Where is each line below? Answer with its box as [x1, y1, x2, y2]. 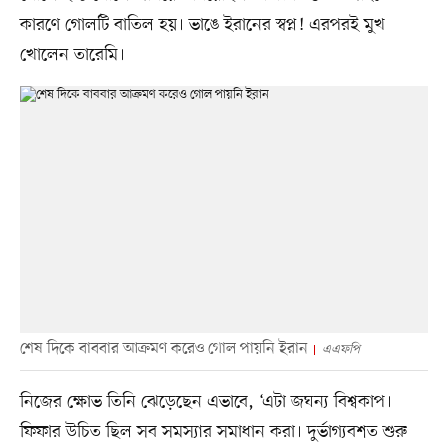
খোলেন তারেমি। [19, 42, 125, 67]
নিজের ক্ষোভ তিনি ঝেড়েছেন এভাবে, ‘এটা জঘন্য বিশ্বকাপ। [19, 389, 392, 414]
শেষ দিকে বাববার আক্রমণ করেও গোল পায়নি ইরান [19, 337, 308, 360]
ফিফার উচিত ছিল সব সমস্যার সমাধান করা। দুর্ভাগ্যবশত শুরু [19, 419, 407, 444]
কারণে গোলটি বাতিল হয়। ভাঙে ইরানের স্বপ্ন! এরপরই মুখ [19, 12, 385, 37]
